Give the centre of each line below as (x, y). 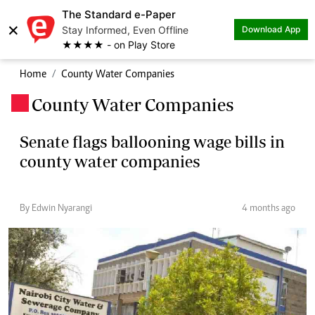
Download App (271, 29)
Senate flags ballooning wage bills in (152, 142)
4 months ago (269, 209)
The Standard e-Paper (119, 14)
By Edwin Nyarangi (56, 209)
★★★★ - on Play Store (118, 45)
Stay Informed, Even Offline (125, 30)
